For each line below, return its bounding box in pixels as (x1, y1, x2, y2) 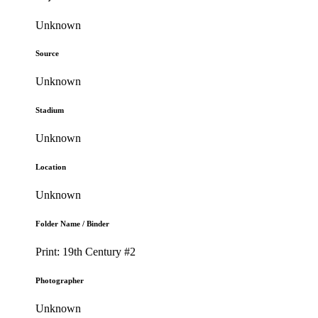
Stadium (35, 106, 65, 115)
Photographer (35, 276, 84, 285)
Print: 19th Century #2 (35, 246, 136, 258)
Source (35, 49, 60, 58)
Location (35, 163, 67, 172)
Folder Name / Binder (35, 219, 110, 229)
